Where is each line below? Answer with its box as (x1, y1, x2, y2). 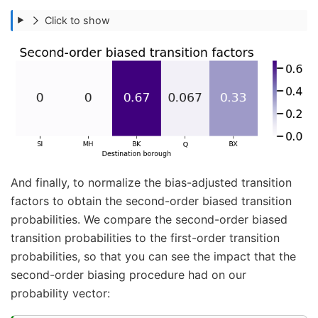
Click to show (45, 13, 111, 26)
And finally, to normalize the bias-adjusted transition (11, 175, 292, 190)
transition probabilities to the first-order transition (11, 230, 280, 245)
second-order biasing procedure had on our (11, 267, 246, 282)
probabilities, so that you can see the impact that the (11, 248, 296, 263)
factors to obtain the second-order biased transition (11, 193, 292, 208)
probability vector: (11, 285, 110, 300)
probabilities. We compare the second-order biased (11, 212, 287, 226)
